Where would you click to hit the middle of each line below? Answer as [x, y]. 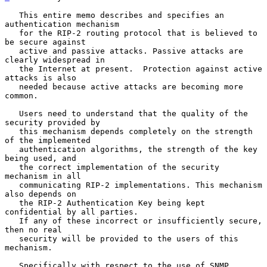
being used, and [41, 158]
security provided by [52, 122]
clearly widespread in [55, 60]
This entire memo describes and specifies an [12, 15]
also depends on [41, 194]
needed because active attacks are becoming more [12, 86]
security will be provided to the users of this [12, 238]
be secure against [45, 42]
